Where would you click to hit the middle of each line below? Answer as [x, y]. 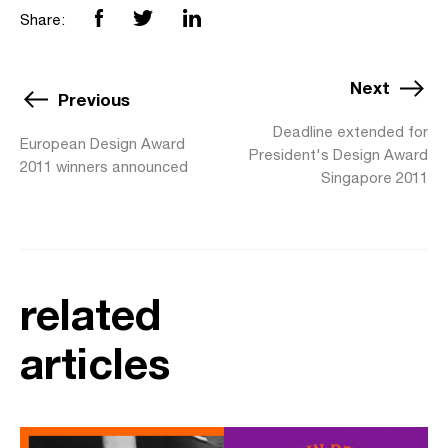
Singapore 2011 [374, 177]
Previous [94, 99]
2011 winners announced [104, 166]
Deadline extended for [350, 131]
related [90, 313]
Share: [42, 19]
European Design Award [102, 143]
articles [95, 362]
